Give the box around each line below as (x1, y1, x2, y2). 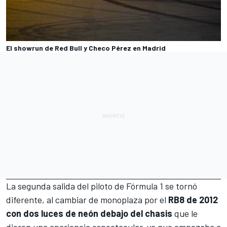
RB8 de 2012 (168, 194, 218, 206)
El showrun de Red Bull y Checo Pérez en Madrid (6, 44, 166, 53)
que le (172, 208, 198, 219)
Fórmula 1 (126, 180, 163, 192)
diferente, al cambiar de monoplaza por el (6, 194, 168, 206)
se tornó (163, 180, 197, 192)
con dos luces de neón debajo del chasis (6, 208, 172, 219)
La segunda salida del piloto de (6, 180, 126, 192)
